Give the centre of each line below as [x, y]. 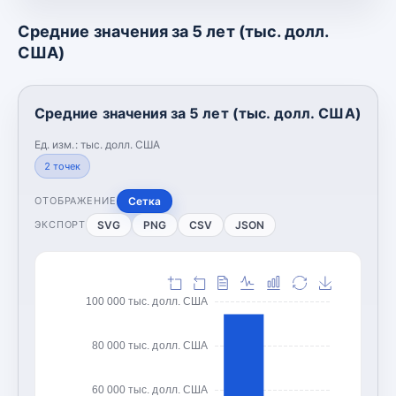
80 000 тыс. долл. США [150, 345]
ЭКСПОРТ [61, 225]
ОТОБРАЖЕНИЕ [76, 201]
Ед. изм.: [57, 144]
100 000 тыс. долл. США [147, 301]
